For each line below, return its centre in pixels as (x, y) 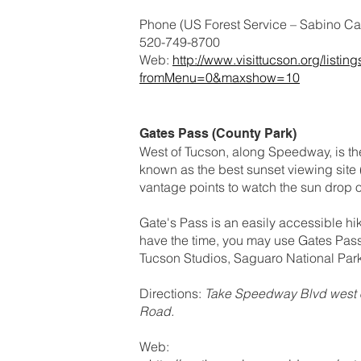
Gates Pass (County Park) (218, 133)
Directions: (170, 293)
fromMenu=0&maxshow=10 (220, 77)
